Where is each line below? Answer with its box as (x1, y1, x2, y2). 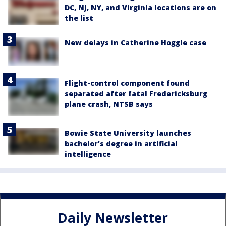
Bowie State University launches (65, 128, 191, 138)
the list (65, 13, 93, 23)
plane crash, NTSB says (65, 99, 153, 109)
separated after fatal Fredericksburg (65, 89, 207, 99)
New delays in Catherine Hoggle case (65, 37, 206, 47)
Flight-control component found (65, 78, 190, 88)
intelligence (65, 149, 111, 159)
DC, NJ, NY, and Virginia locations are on (65, 3, 216, 13)
